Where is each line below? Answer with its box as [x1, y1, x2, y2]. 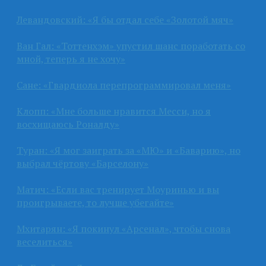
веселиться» [17, 235, 72, 248]
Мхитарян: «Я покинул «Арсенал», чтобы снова [17, 221, 230, 235]
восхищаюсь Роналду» [17, 117, 119, 131]
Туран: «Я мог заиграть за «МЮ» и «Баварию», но [17, 143, 240, 157]
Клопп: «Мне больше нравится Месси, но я [17, 104, 211, 118]
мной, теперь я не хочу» [17, 52, 125, 65]
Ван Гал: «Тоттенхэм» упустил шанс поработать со [17, 39, 245, 52]
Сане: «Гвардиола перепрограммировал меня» [17, 78, 231, 91]
